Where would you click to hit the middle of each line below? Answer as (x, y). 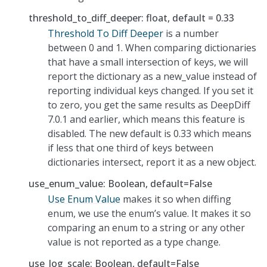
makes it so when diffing (176, 199)
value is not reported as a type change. (134, 242)
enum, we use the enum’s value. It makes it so (149, 213)
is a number (191, 33)
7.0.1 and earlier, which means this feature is (146, 119)
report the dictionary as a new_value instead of (152, 76)
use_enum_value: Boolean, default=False (120, 183)
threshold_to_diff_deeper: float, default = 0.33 (131, 18)
